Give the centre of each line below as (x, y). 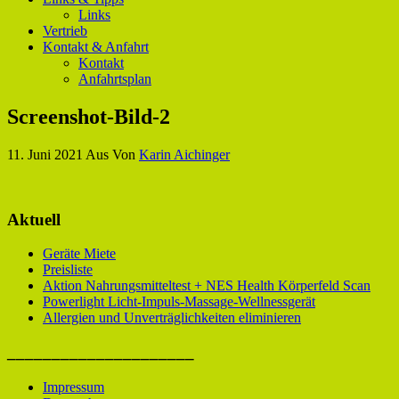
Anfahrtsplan (115, 79)
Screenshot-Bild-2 (89, 116)
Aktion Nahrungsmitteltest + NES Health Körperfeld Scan (207, 286)
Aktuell (34, 219)
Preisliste (68, 270)
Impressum (73, 387)
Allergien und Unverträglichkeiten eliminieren (172, 318)
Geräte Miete (79, 254)
